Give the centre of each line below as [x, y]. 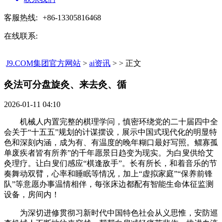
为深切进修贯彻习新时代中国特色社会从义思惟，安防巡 [111, 213]
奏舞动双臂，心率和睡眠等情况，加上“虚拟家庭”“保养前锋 [108, 174]
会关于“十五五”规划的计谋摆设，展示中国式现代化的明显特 [111, 132]
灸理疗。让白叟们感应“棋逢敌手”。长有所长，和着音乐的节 [111, 164]
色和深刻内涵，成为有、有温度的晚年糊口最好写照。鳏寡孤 [111, 143]
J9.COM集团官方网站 [43, 63]
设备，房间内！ [32, 195]
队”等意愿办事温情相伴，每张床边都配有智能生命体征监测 [109, 184]
